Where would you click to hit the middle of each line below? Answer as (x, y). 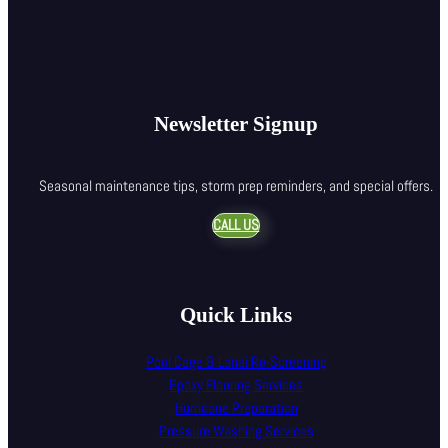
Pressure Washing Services (236, 430)
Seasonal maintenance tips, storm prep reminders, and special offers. (236, 185)
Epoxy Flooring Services (236, 384)
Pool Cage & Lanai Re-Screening (236, 361)
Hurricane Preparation (236, 407)
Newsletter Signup (236, 123)
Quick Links (236, 315)
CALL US (236, 225)
